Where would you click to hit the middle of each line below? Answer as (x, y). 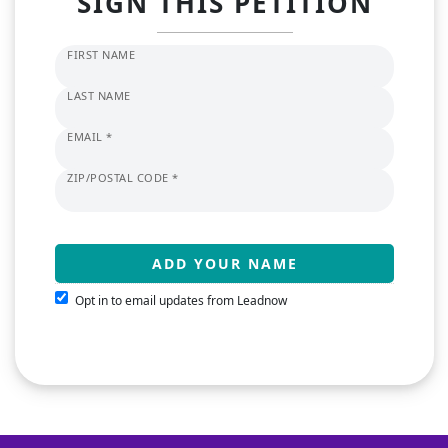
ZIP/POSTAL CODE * (123, 178)
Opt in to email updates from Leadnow (181, 301)
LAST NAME (99, 96)
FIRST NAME (101, 55)
